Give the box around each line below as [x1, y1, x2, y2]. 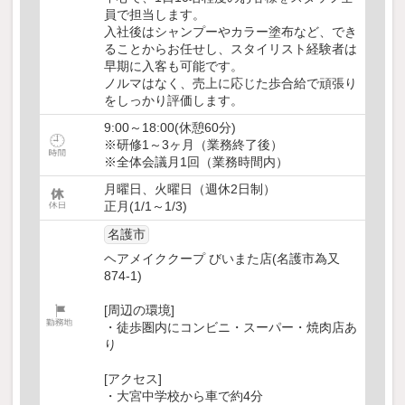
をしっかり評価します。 [104, 93, 243, 108]
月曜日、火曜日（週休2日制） [104, 182, 276, 197]
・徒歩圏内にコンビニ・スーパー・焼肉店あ [104, 320, 357, 335]
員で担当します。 [104, 7, 205, 23]
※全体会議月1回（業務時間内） [104, 155, 288, 170]
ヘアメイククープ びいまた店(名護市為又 [104, 251, 340, 267]
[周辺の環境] [104, 303, 174, 318]
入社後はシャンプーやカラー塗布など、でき [104, 24, 357, 40]
